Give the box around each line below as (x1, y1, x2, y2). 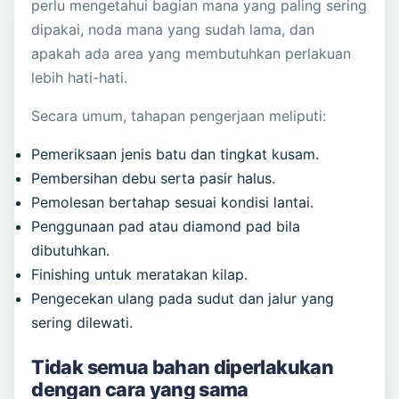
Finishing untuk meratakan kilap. (31, 265, 248, 284)
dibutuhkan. (31, 241, 110, 260)
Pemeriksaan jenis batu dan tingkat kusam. (31, 145, 320, 164)
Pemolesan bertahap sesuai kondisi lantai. (31, 193, 314, 212)
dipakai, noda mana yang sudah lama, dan (31, 20, 315, 39)
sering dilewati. (31, 313, 134, 332)
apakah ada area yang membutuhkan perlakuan (31, 45, 352, 63)
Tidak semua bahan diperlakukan (31, 355, 333, 379)
